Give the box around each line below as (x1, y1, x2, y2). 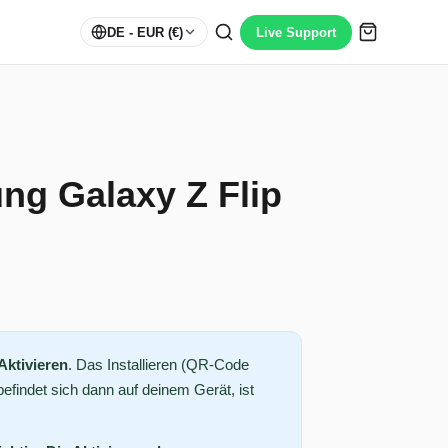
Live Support (256, 24, 336, 40)
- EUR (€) (125, 24, 183, 40)
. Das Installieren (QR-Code (67, 356, 249, 373)
